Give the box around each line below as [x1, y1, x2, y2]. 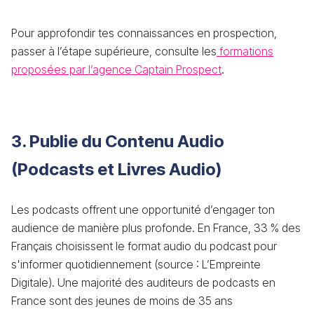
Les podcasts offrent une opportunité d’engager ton [11, 203, 275, 217]
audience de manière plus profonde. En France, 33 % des [11, 221, 301, 235]
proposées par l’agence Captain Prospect [11, 62, 221, 76]
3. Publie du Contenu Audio [11, 131, 224, 151]
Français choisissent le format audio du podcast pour [11, 239, 277, 253]
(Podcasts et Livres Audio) [11, 159, 221, 179]
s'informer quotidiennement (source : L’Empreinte [11, 257, 261, 271]
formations [217, 44, 273, 58]
